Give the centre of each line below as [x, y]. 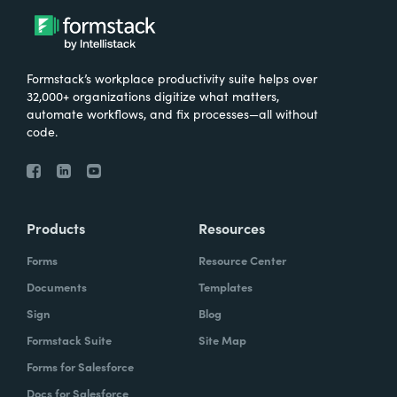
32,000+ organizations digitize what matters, [153, 96]
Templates [226, 287]
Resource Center [242, 261]
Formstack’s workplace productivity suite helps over [172, 78]
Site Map [222, 340]
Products [56, 228]
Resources [232, 228]
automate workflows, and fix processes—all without [172, 114]
